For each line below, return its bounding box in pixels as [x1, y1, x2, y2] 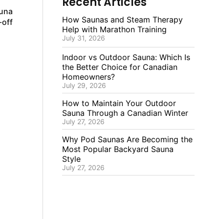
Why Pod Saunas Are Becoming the [62, 134, 193, 144]
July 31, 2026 [62, 34, 105, 42]
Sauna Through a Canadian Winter [62, 108, 188, 118]
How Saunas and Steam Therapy [62, 15, 183, 24]
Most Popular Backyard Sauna [62, 144, 174, 154]
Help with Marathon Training [62, 24, 167, 34]
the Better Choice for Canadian [62, 62, 177, 72]
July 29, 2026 [62, 81, 106, 89]
